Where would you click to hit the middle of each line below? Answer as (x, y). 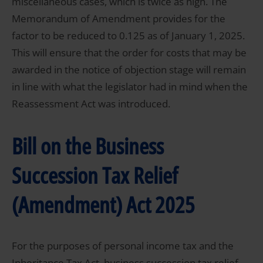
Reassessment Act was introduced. (91, 104)
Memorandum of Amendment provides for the (119, 19)
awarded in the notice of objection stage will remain (129, 70)
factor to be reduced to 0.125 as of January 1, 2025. (128, 36)
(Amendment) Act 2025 (103, 204)
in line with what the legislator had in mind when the (130, 87)
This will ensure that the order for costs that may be (129, 53)
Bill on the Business (88, 145)
